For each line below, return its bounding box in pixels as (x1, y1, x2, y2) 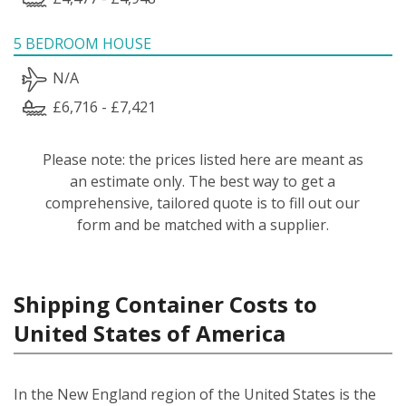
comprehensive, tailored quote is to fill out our (45, 192, 361, 213)
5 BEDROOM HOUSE (14, 33, 151, 53)
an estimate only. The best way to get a (70, 170, 336, 191)
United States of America (14, 317, 285, 348)
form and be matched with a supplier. (76, 214, 329, 235)
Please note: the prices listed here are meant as (42, 149, 363, 169)
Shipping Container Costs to (14, 288, 317, 319)
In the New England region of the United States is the (14, 383, 376, 404)
